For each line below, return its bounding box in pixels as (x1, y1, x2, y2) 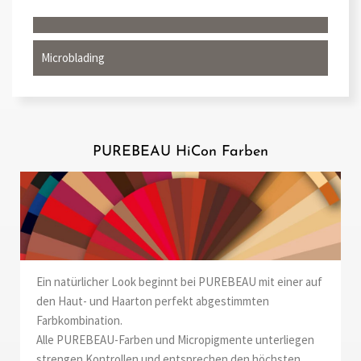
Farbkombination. (36, 312, 122, 328)
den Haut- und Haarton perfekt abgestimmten (36, 293, 269, 309)
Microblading (41, 49, 105, 65)
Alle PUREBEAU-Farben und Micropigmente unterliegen (36, 331, 314, 347)
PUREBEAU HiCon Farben (93, 143, 268, 160)
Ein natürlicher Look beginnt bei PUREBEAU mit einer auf (36, 273, 322, 289)
